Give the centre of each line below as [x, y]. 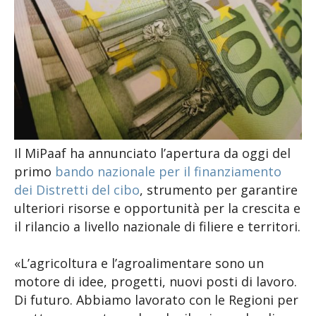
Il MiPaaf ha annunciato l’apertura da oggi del [152, 153]
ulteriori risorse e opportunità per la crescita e [157, 208]
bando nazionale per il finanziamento [168, 171]
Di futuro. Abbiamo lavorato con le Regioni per [156, 300]
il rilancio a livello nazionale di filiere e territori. [157, 226]
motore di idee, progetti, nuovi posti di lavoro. [156, 281]
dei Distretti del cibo [77, 190]
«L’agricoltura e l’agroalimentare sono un [139, 263]
